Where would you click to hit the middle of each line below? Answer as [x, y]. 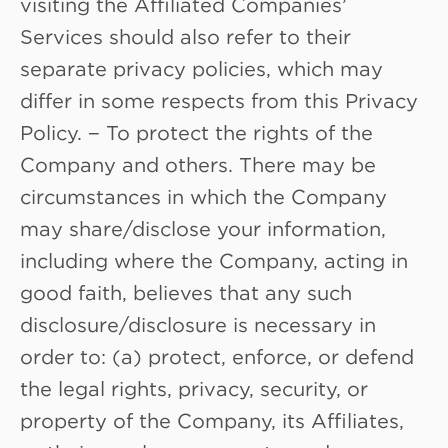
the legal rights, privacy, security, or [194, 387]
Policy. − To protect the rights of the [196, 131]
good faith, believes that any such [186, 291]
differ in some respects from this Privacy [219, 99]
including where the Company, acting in [214, 259]
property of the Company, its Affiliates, [212, 419]
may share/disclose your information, [203, 227]
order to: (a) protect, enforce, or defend [217, 355]
